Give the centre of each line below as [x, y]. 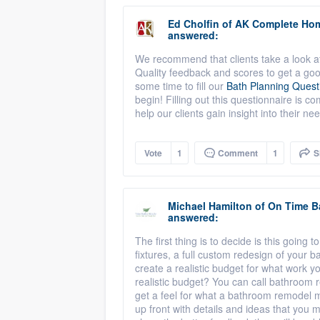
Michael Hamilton [210, 206]
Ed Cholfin [194, 24]
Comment [237, 153]
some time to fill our [181, 86]
